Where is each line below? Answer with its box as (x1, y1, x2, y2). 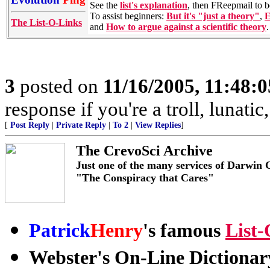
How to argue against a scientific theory (106, 21, 266, 32)
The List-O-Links (11, 17, 82, 28)
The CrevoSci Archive (76, 142, 213, 159)
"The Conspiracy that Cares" (76, 171, 214, 184)
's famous (143, 219, 225, 241)
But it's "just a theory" (166, 10, 260, 21)
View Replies (135, 120, 181, 130)
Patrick (29, 219, 90, 241)
